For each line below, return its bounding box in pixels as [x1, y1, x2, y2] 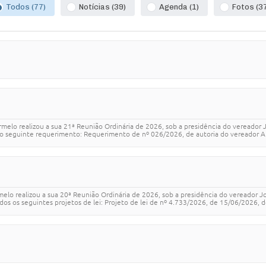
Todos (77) [5, 2, 46, 12]
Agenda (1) [159, 2, 199, 12]
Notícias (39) [78, 2, 126, 12]
